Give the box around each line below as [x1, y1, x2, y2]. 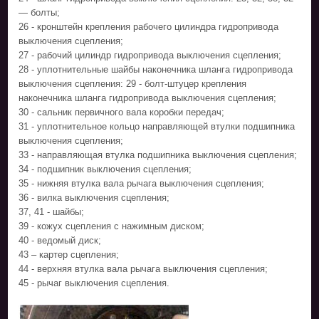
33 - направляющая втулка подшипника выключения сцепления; [19, 149, 298, 160]
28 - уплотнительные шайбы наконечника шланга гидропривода [19, 63, 293, 75]
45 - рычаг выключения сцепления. [19, 277, 170, 288]
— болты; [19, 6, 61, 18]
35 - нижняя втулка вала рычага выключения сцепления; [19, 177, 265, 189]
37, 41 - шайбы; [19, 206, 85, 217]
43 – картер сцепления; [19, 249, 120, 260]
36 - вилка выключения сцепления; [19, 192, 170, 203]
